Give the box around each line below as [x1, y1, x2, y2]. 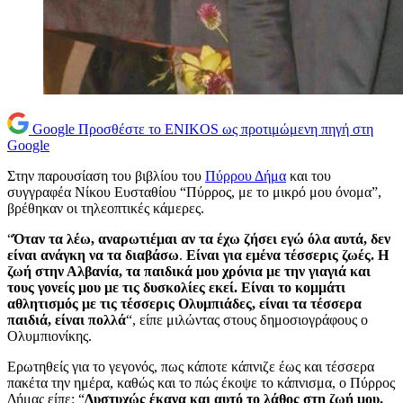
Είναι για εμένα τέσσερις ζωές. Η [186, 247, 389, 264]
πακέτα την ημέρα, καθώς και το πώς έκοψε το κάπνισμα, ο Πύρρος [7, 375, 395, 391]
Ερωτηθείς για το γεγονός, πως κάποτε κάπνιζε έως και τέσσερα [7, 359, 374, 375]
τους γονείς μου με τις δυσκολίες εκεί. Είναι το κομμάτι [7, 280, 345, 296]
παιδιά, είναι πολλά [7, 312, 126, 328]
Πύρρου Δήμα [205, 168, 286, 184]
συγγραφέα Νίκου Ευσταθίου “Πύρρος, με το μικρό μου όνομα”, [7, 184, 381, 201]
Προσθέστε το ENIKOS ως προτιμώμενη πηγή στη [78, 121, 373, 138]
